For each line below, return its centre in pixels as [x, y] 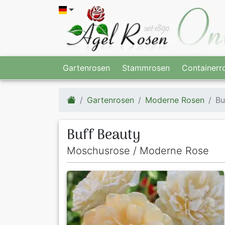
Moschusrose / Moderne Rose [138, 151]
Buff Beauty [103, 136]
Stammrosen [146, 68]
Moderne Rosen [175, 100]
